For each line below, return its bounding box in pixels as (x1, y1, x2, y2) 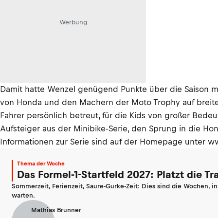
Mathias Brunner (31, 206, 81, 214)
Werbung (59, 18, 87, 26)
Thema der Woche (17, 161, 65, 166)
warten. (12, 192, 35, 199)
